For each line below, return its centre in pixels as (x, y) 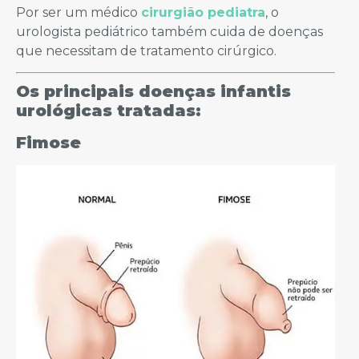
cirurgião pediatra (203, 12)
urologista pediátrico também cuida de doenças (169, 31)
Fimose (48, 142)
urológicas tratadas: (111, 110)
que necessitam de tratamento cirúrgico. (146, 50)
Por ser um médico (79, 12)
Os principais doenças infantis (153, 91)
